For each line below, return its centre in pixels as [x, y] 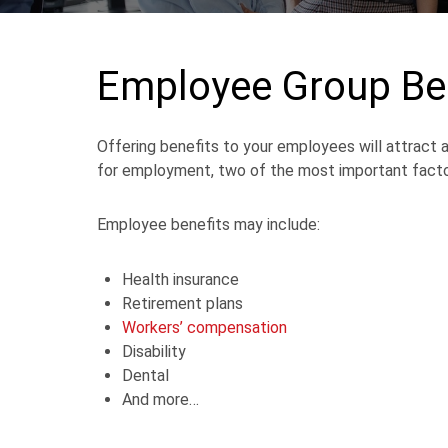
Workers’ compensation [204, 327]
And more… [160, 399]
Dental [145, 375]
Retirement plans [182, 303]
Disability [154, 351]
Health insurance [180, 279]
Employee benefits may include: [208, 224]
